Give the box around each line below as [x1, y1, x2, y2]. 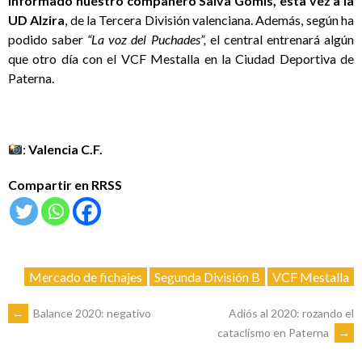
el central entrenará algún [205, 32, 355, 48]
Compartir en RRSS [8, 177, 122, 193]
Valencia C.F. [28, 141, 103, 158]
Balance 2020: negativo [31, 306, 151, 321]
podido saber [8, 32, 88, 48]
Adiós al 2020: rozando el [229, 306, 354, 321]
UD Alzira [8, 12, 65, 28]
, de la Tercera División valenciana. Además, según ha [65, 12, 355, 28]
